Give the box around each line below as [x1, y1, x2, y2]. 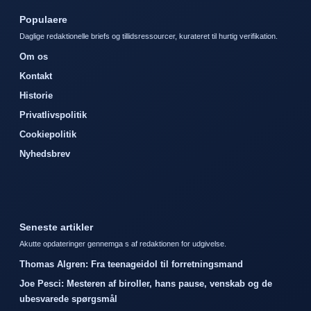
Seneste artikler [19, 221, 93, 233]
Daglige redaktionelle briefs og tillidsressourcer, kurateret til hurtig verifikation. [19, 31, 278, 40]
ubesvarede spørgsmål [19, 293, 117, 304]
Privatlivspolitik [19, 109, 87, 120]
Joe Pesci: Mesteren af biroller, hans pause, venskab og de [19, 278, 272, 289]
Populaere [19, 13, 67, 25]
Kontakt [19, 70, 52, 81]
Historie [19, 90, 53, 101]
